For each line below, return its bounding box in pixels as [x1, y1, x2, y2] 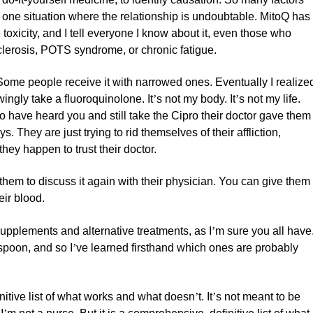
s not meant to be [216, 291, 301, 303]
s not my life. [239, 92, 301, 105]
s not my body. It [156, 92, 236, 105]
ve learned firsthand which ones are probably [76, 241, 299, 254]
